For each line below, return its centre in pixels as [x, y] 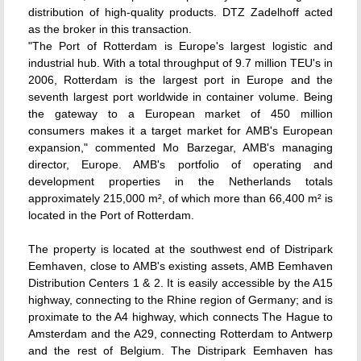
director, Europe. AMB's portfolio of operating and [180, 164]
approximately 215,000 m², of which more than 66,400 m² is [180, 198]
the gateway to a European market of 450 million [180, 114]
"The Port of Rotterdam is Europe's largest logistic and [180, 46]
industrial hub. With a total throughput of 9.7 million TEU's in [180, 63]
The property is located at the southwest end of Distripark [180, 249]
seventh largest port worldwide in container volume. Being [180, 97]
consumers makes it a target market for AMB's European [180, 131]
